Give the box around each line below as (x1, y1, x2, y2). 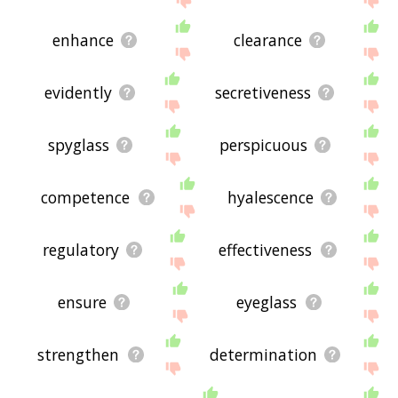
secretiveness (214, 82, 311, 104)
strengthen (37, 344, 120, 366)
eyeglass (236, 291, 298, 314)
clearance (234, 28, 303, 51)
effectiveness (219, 239, 313, 261)
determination (209, 344, 317, 366)
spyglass (47, 134, 109, 156)
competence (41, 187, 131, 209)
